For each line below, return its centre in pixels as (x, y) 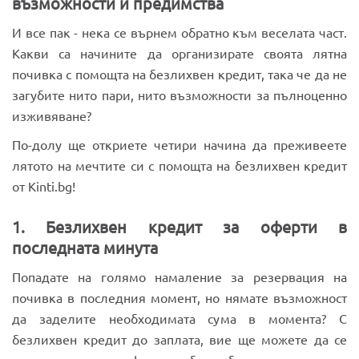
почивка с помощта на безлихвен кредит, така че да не (179, 74)
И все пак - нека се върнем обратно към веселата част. (179, 32)
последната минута (85, 248)
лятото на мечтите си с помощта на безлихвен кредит (179, 165)
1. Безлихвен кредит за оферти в (179, 227)
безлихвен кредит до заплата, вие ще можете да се (179, 339)
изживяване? (53, 116)
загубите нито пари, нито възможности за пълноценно (179, 95)
